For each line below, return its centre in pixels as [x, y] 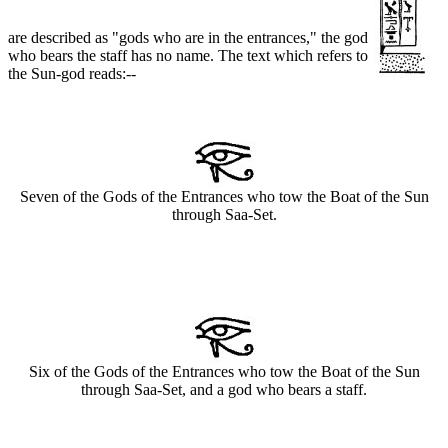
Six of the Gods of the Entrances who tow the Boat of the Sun [224, 372]
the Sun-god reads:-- [72, 74]
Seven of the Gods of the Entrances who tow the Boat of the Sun [224, 197]
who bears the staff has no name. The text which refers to [188, 56]
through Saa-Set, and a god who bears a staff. [224, 390]
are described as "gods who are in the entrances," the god [188, 38]
